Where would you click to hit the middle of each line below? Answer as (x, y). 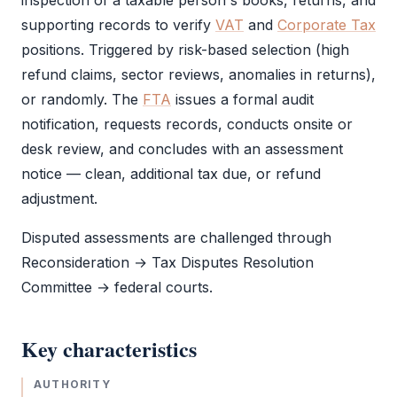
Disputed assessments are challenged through (176, 237)
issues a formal (226, 99)
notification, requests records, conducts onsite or (187, 124)
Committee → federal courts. (117, 287)
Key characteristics (109, 349)
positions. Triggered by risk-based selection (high (185, 50)
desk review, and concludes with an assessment (182, 149)
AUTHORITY (72, 384)
